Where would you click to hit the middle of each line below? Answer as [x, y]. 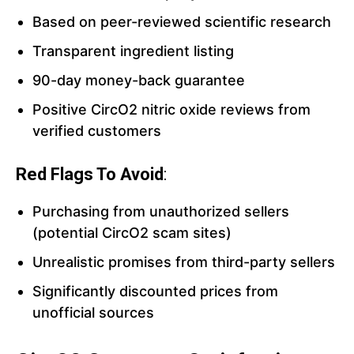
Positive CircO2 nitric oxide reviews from [171, 110]
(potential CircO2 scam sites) [132, 233]
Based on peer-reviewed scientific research [182, 22]
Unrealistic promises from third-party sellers [184, 262]
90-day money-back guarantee [139, 81]
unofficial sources [93, 313]
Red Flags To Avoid [90, 175]
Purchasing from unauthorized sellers [161, 212]
